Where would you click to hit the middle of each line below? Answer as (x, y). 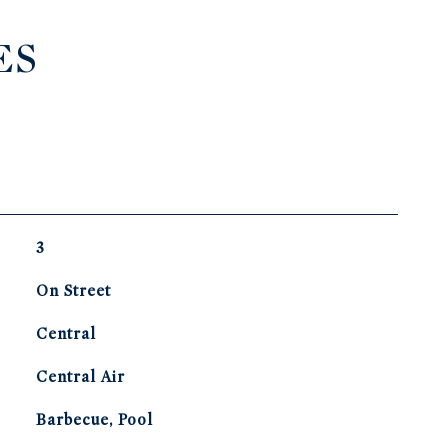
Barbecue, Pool (94, 420)
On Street (73, 291)
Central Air (80, 377)
